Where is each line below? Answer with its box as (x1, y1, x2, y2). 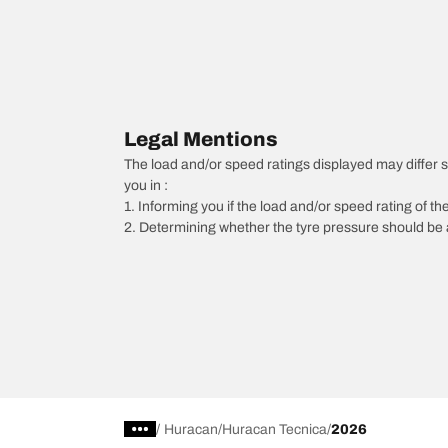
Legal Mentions (124, 127, 278, 150)
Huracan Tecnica (222, 421, 327, 437)
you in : (124, 177, 168, 193)
